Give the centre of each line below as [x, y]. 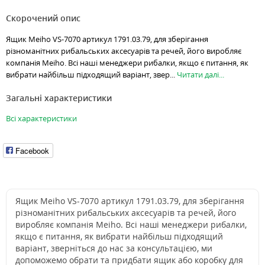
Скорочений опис [43, 18]
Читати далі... [201, 75]
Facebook [32, 150]
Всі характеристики [41, 119]
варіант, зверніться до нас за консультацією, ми [114, 248]
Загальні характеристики [59, 98]
